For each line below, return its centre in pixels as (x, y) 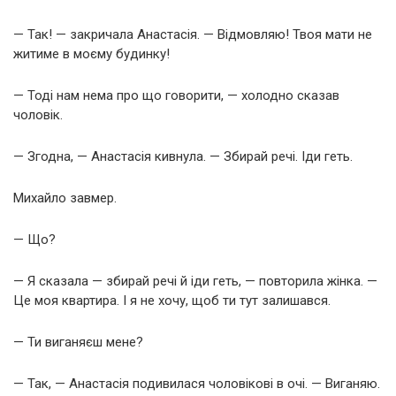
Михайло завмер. (65, 198)
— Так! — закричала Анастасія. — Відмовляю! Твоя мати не (193, 35)
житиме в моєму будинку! (91, 54)
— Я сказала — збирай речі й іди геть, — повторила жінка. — (195, 282)
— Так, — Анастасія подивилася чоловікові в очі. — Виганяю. (197, 384)
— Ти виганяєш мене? (78, 343)
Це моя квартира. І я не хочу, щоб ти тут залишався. (172, 301)
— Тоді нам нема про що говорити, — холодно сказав (176, 96)
